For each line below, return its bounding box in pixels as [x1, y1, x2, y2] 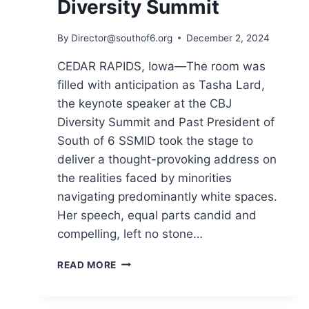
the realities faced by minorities [57, 170, 232, 185]
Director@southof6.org [71, 32, 173, 43]
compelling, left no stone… [57, 226, 203, 241]
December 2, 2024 [186, 32, 270, 43]
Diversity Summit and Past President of [57, 114, 275, 129]
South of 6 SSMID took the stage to [57, 133, 253, 148]
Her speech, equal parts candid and [57, 208, 257, 222]
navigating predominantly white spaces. [57, 189, 277, 203]
